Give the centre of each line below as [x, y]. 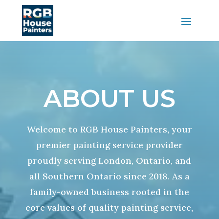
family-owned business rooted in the [109, 192]
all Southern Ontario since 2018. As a [109, 176]
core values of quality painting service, [109, 208]
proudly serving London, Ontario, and [109, 161]
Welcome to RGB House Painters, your [109, 129]
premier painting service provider [109, 145]
